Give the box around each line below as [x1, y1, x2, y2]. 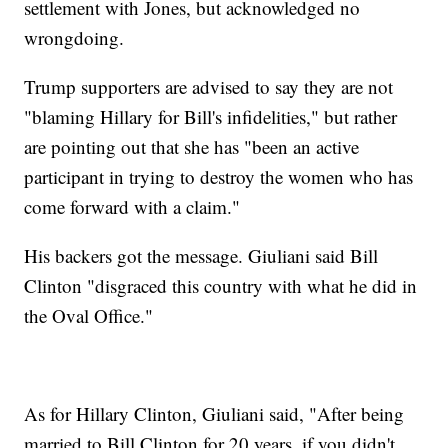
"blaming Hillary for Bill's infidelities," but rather [24, 104, 398, 130]
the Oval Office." [24, 303, 154, 329]
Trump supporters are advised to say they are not [24, 74, 394, 100]
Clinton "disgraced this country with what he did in [24, 273, 418, 299]
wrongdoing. [24, 25, 125, 51]
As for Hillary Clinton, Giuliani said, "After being [24, 401, 405, 427]
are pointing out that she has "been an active [24, 134, 360, 160]
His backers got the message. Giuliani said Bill [24, 243, 379, 269]
